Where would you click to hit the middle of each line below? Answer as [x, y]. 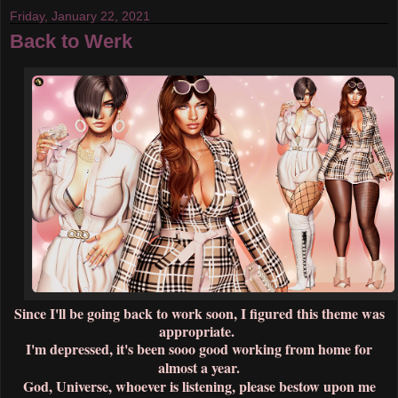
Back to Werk [71, 42]
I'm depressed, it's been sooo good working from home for [199, 349]
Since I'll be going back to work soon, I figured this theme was [199, 314]
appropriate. [199, 331]
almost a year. [199, 368]
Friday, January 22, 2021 [80, 16]
